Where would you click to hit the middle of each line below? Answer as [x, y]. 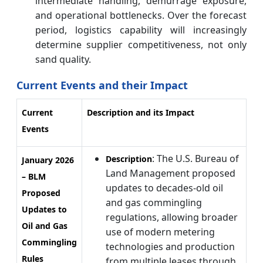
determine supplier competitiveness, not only [141, 45]
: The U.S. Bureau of [195, 159]
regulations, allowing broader [172, 218]
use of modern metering [160, 232]
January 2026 [48, 160]
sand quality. [63, 60]
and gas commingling [154, 203]
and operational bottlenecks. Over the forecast [141, 16]
